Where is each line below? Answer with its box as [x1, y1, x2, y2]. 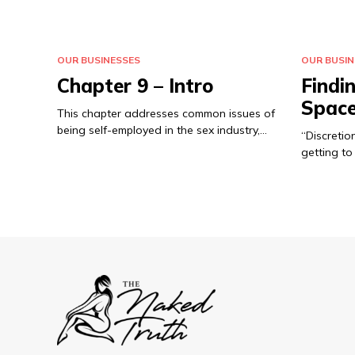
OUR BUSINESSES [57, 54, 140, 67]
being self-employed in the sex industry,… [57, 122, 267, 137]
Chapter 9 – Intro [57, 73, 214, 97]
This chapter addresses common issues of [57, 105, 275, 120]
